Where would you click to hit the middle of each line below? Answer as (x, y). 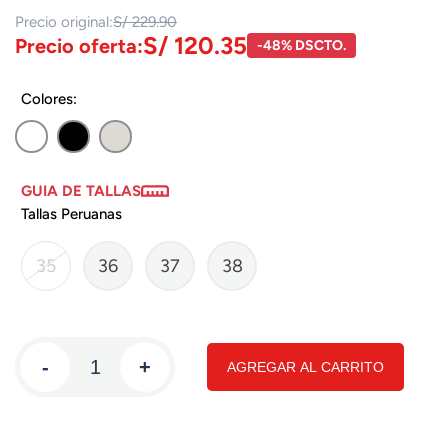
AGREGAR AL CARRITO (305, 367)
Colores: (49, 99)
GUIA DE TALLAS (81, 191)
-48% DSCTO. (301, 45)
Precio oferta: (79, 45)
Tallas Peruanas (71, 214)
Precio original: (64, 22)
